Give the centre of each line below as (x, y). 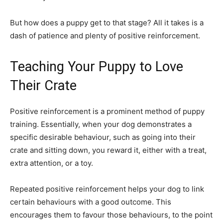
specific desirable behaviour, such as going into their (103, 137)
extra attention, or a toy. (52, 163)
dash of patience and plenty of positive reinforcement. (105, 36)
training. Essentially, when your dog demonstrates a (101, 124)
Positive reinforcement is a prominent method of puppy (107, 111)
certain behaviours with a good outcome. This (91, 202)
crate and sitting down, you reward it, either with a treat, (108, 150)
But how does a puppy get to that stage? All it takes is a (107, 23)
